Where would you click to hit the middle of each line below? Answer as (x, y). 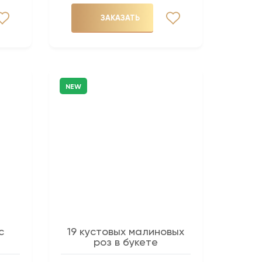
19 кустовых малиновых (126, 231)
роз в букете (126, 242)
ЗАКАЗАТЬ (120, 18)
